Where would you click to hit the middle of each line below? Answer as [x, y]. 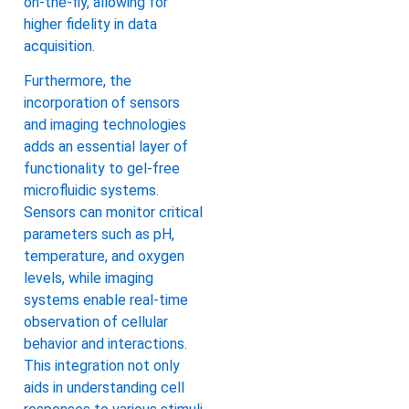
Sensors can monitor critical [113, 212]
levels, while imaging [89, 278]
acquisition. [59, 46]
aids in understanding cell [104, 387]
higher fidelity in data [90, 24]
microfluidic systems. [91, 190]
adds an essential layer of [106, 146]
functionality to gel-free [102, 168]
